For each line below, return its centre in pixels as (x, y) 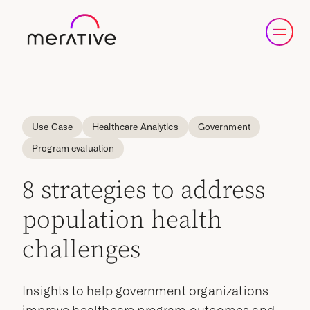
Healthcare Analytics (139, 127)
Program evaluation (76, 148)
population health (122, 220)
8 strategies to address (144, 191)
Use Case (56, 127)
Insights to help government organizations (146, 291)
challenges (82, 250)
